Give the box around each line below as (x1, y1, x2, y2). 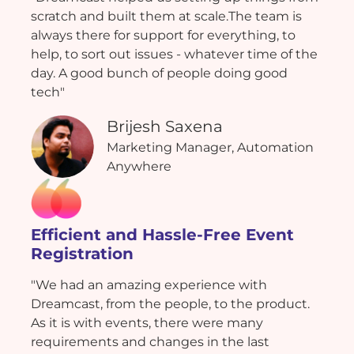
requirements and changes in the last (31, 334, 269, 350)
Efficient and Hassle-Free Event (31, 225, 294, 245)
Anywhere (107, 158, 171, 174)
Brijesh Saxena (107, 115, 223, 136)
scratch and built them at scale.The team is (31, 8, 302, 24)
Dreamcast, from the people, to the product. (31, 296, 310, 312)
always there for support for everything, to (31, 27, 296, 43)
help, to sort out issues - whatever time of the (31, 46, 318, 62)
